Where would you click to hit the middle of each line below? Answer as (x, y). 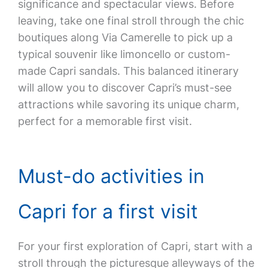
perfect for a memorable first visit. (105, 121)
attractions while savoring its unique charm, (128, 104)
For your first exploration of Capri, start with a (135, 246)
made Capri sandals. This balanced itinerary (128, 71)
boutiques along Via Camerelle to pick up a (125, 37)
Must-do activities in (111, 176)
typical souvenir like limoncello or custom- (124, 54)
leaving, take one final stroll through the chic (131, 21)
